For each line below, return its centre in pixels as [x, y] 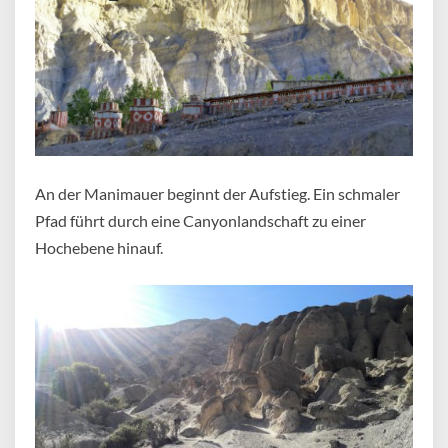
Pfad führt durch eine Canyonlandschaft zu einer [200, 221]
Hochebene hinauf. [99, 248]
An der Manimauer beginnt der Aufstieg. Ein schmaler [217, 194]
